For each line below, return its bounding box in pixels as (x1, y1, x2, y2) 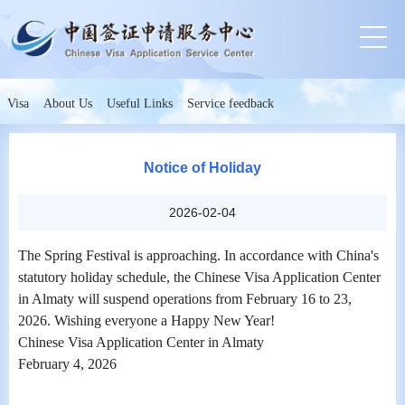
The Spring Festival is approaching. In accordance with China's (18, 248, 379, 263)
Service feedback (187, 97, 274, 110)
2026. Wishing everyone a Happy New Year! (18, 313, 275, 328)
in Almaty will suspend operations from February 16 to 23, (18, 291, 352, 306)
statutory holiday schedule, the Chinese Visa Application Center (18, 269, 381, 285)
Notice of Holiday (144, 160, 261, 175)
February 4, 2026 (18, 356, 117, 372)
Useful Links (107, 97, 173, 110)
